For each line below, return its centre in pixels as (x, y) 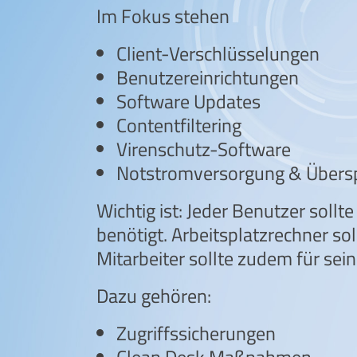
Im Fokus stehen (163, 16)
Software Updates (188, 101)
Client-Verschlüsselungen (218, 53)
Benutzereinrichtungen (207, 77)
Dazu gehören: (153, 296)
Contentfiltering (178, 125)
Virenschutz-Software (203, 149)
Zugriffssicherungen (196, 333)
